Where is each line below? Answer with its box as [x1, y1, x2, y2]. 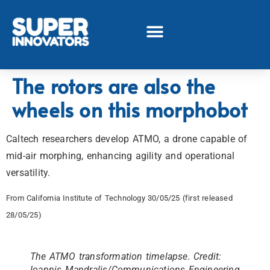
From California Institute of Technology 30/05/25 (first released [6, 193, 233, 203]
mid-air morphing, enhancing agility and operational [6, 150, 235, 162]
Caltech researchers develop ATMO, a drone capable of [6, 133, 248, 145]
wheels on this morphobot [12, 96, 247, 123]
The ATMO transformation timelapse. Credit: [30, 251, 222, 263]
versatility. [6, 167, 51, 178]
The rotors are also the [12, 72, 216, 99]
